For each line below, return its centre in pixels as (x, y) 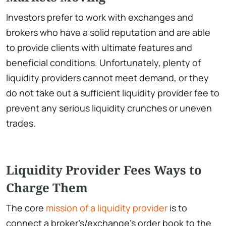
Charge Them (47, 187)
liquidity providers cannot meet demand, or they (107, 77)
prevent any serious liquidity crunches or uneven (109, 108)
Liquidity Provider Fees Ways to (104, 169)
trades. (21, 123)
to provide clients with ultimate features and (99, 47)
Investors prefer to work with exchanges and (100, 17)
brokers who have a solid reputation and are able (108, 32)
